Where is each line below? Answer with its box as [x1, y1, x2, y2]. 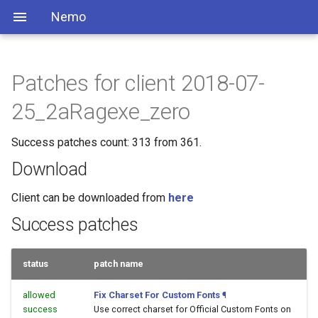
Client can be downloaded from [11, 191, 168, 204]
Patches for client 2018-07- [11, 70, 265, 97]
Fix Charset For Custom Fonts [94, 290, 220, 300]
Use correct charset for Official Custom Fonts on [94, 304, 291, 314]
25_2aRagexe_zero [11, 99, 190, 125]
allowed [23, 290, 55, 300]
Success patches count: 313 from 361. [11, 136, 202, 149]
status [23, 258, 48, 269]
